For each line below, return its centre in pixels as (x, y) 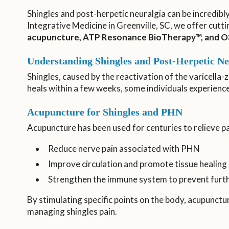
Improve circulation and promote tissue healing (137, 164)
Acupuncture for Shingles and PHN (105, 112)
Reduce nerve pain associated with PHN (124, 149)
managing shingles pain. (72, 211)
